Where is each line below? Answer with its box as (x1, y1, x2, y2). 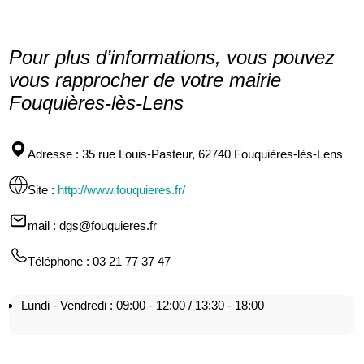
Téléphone (28, 253, 84, 268)
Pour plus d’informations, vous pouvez (9, 45, 336, 68)
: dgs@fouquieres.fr (50, 218, 158, 232)
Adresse (28, 146, 73, 161)
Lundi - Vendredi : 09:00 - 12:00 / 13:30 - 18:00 (21, 297, 265, 312)
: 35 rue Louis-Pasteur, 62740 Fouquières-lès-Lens (72, 146, 344, 161)
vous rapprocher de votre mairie (9, 68, 282, 91)
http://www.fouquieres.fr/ (58, 182, 186, 197)
